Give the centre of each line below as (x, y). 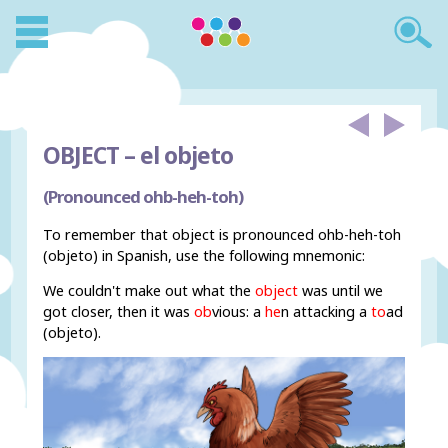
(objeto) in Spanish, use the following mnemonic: (204, 255)
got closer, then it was (119, 312)
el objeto (184, 155)
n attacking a (326, 312)
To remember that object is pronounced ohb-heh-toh (222, 234)
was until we (341, 291)
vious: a (239, 312)
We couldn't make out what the (149, 291)
